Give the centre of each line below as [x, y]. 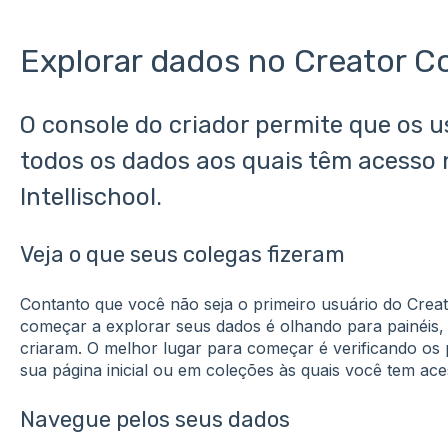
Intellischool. [90, 197]
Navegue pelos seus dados [154, 420]
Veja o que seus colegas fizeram [182, 254]
